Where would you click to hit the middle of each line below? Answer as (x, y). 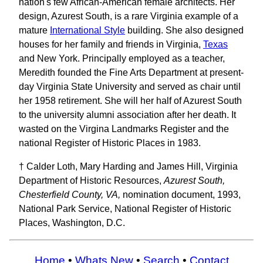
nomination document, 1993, (181, 194)
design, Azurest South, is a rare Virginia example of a (129, 16)
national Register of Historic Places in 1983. (110, 143)
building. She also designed (184, 30)
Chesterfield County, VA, (70, 194)
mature (34, 30)
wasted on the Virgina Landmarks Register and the (124, 129)
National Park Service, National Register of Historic (125, 208)
